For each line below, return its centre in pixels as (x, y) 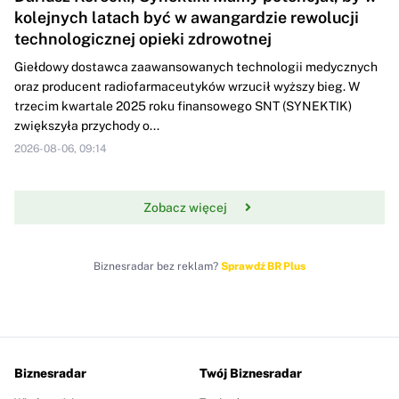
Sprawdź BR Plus (263, 267)
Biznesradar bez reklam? (157, 267)
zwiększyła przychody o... (87, 126)
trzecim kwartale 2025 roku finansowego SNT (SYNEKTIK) (183, 106)
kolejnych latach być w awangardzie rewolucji (187, 18)
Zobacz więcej (185, 208)
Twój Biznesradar (251, 374)
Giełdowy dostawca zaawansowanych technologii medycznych (196, 67)
